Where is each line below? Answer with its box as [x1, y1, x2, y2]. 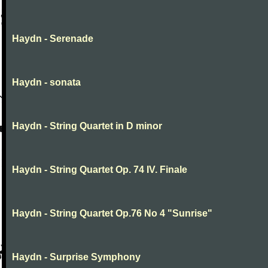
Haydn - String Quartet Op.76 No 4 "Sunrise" [12, 208, 212, 218]
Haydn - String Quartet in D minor [12, 121, 162, 131]
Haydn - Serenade [12, 33, 93, 44]
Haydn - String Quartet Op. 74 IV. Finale [12, 165, 187, 175]
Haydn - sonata [12, 77, 81, 87]
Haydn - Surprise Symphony [12, 252, 141, 262]
